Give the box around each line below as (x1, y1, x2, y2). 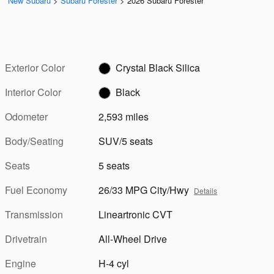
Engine (5, 256, 36, 270)
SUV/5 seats (98, 133, 154, 148)
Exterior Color (5, 60, 65, 75)
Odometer (5, 109, 48, 124)
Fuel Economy (5, 182, 67, 197)
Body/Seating (5, 133, 64, 148)
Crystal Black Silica (116, 60, 201, 75)
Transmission (5, 207, 63, 221)
